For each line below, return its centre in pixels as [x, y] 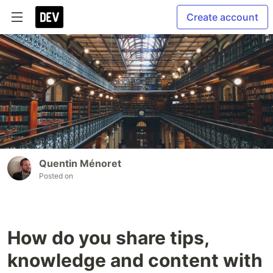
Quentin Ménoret [80, 164]
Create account [222, 17]
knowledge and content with [135, 261]
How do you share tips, [108, 238]
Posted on [56, 176]
